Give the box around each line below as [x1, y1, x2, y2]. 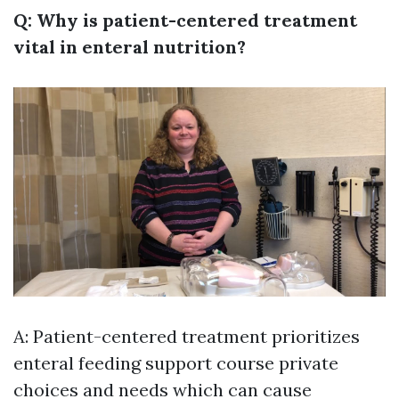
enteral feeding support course [13, 352, 274, 375]
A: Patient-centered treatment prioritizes [13, 325, 360, 348]
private [274, 352, 338, 375]
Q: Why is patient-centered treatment [13, 9, 357, 32]
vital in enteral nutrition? [13, 36, 246, 59]
